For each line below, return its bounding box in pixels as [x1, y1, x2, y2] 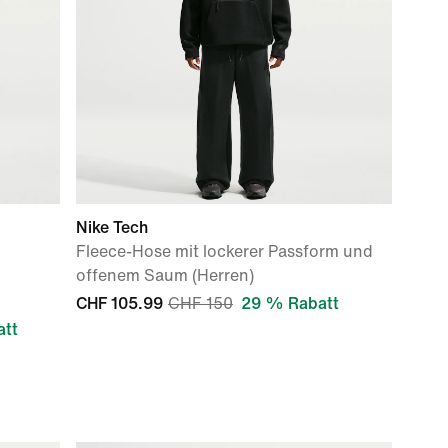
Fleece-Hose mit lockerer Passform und [76, 243, 373, 260]
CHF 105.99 [76, 295, 163, 312]
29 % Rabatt [241, 295, 339, 312]
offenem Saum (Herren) [76, 267, 254, 284]
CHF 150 [168, 295, 233, 312]
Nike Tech [76, 219, 148, 236]
